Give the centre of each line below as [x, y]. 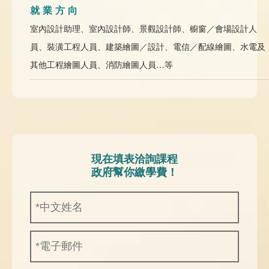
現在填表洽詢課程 [134, 159]
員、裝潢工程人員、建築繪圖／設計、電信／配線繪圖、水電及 [148, 46]
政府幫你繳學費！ [134, 172]
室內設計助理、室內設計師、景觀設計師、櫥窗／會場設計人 [144, 28]
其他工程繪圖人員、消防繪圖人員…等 [101, 64]
